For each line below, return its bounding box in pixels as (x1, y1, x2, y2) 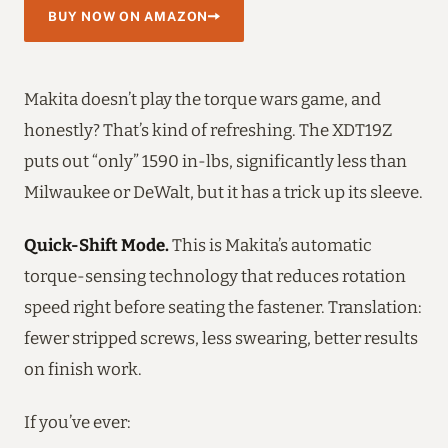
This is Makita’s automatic (169, 234, 372, 255)
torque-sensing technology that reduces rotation (24, 265, 406, 286)
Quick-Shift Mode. (24, 234, 169, 255)
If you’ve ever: (24, 411, 131, 432)
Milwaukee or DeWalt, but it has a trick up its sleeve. (24, 181, 423, 202)
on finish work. (24, 358, 142, 379)
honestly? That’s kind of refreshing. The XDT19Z (24, 119, 392, 140)
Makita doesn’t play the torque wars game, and (24, 88, 381, 109)
